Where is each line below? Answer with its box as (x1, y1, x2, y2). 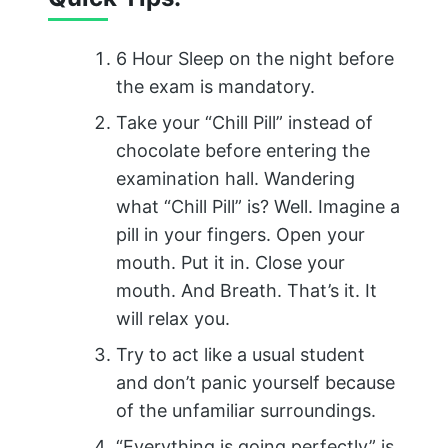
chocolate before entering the (116, 140, 370, 162)
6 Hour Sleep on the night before (116, 48, 394, 70)
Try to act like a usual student (116, 344, 365, 366)
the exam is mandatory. (116, 76, 315, 98)
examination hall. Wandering (116, 168, 355, 190)
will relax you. (116, 308, 235, 330)
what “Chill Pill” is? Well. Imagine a (116, 196, 400, 218)
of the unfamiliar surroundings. (116, 400, 376, 422)
